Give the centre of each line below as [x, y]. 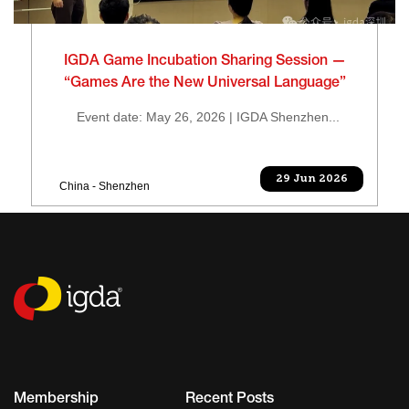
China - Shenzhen [105, 186]
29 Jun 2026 [312, 179]
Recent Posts [229, 400]
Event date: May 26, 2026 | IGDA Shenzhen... [204, 117]
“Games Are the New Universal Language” [204, 84]
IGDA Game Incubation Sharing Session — [204, 62]
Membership [56, 400]
